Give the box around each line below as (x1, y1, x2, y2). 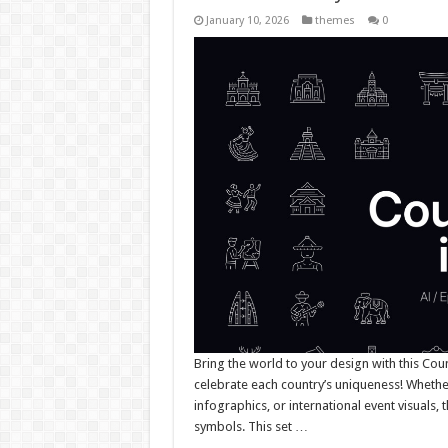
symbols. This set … (193, 419, 308, 435)
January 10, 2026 (205, 14, 289, 27)
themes (314, 14, 355, 27)
